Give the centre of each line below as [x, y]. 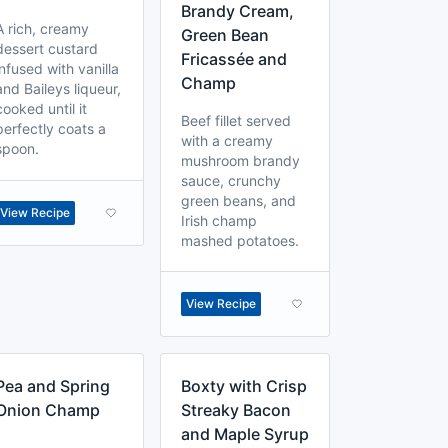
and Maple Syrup [245, 434]
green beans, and [238, 200]
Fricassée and [234, 59]
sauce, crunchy [231, 180]
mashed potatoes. [240, 240]
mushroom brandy [240, 160]
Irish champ [219, 220]
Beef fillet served [236, 120]
